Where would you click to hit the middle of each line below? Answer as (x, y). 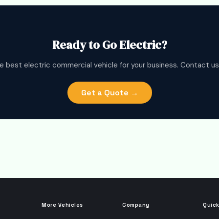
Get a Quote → (109, 93)
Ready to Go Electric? (109, 45)
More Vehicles (62, 205)
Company (136, 205)
